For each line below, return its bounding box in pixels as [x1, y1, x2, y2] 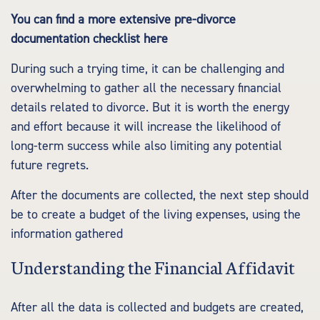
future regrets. [11, 157, 89, 174]
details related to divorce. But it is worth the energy [11, 99, 289, 116]
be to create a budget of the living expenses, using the [11, 206, 301, 223]
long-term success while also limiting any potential [11, 138, 282, 154]
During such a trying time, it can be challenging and [11, 61, 284, 77]
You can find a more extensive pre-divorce [11, 11, 236, 28]
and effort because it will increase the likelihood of [11, 119, 281, 135]
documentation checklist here [11, 31, 168, 47]
